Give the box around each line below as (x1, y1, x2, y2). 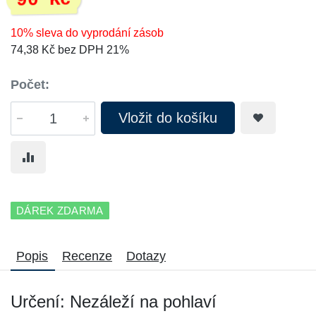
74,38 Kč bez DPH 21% (11, 44, 129, 56)
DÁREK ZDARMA (16, 205, 104, 217)
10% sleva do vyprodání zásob (11, 27, 164, 39)
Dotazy (126, 249, 166, 263)
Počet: (11, 78, 49, 92)
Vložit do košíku (119, 110, 217, 126)
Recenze (62, 249, 112, 263)
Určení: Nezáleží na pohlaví (11, 292, 217, 311)
